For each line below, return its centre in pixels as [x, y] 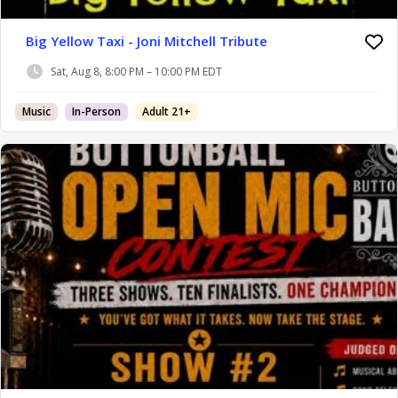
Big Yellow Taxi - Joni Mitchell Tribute [147, 40]
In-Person [96, 111]
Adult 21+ [167, 111]
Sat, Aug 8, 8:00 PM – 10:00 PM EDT [136, 72]
